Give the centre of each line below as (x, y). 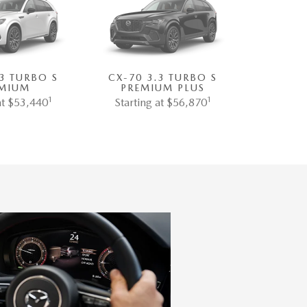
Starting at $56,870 (160, 103)
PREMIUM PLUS (163, 88)
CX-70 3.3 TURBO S (163, 78)
